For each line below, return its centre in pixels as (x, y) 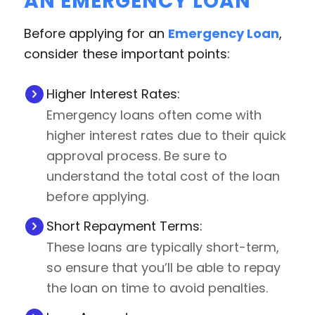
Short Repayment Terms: (125, 226)
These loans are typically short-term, (163, 247)
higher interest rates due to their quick (167, 135)
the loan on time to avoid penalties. (157, 288)
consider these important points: (127, 53)
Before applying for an (96, 33)
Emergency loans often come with (154, 115)
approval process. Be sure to (137, 155)
